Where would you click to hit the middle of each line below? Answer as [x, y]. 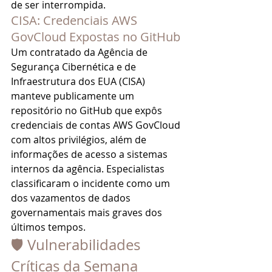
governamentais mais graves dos [88, 212]
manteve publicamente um [74, 96]
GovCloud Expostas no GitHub [96, 37]
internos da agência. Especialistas [89, 169]
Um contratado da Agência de [80, 52]
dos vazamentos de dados [72, 198]
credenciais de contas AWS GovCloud [97, 125]
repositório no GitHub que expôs [88, 110]
